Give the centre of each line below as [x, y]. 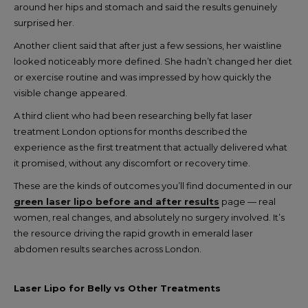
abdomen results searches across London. [108, 249]
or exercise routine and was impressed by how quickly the [143, 77]
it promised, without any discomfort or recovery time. [132, 163]
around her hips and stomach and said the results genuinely [145, 7]
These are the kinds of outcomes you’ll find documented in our [153, 186]
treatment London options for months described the [131, 131]
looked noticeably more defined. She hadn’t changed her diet [153, 61]
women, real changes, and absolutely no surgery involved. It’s [149, 217]
